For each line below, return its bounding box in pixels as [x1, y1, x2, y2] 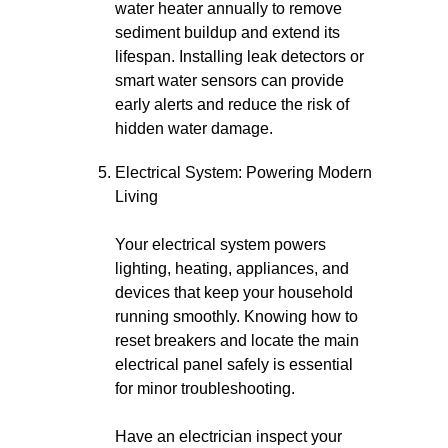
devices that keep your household [115, 284, 353, 301]
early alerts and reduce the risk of [115, 96, 349, 113]
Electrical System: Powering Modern [115, 164, 372, 181]
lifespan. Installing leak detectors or [115, 48, 364, 65]
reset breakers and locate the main [115, 332, 359, 349]
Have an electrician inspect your [115, 428, 342, 445]
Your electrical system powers [115, 236, 326, 253]
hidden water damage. [115, 120, 273, 137]
